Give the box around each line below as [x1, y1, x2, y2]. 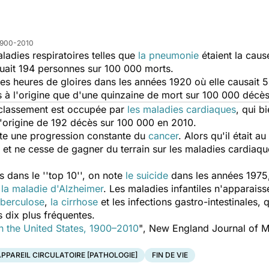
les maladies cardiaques [127, 103, 236, 115]
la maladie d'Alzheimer [1, 183, 103, 195]
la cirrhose [50, 196, 98, 208]
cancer [148, 130, 178, 142]
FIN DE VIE [152, 250, 188, 259]
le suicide [125, 169, 168, 181]
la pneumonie [138, 49, 199, 61]
